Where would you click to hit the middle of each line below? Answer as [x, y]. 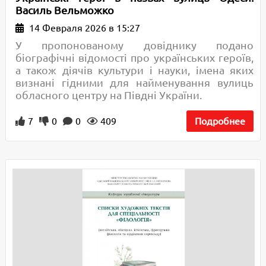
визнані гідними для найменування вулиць [134, 83]
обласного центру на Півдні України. [108, 95]
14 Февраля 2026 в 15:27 [83, 28]
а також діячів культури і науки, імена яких [134, 70]
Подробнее [220, 121]
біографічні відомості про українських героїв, [134, 58]
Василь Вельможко [64, 10]
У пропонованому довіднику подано [134, 45]
